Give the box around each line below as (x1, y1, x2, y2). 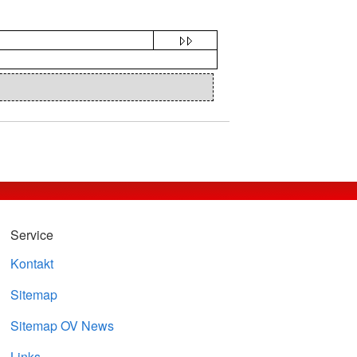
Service (10, 226, 53, 244)
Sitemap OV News (10, 316, 114, 335)
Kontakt (10, 254, 53, 273)
